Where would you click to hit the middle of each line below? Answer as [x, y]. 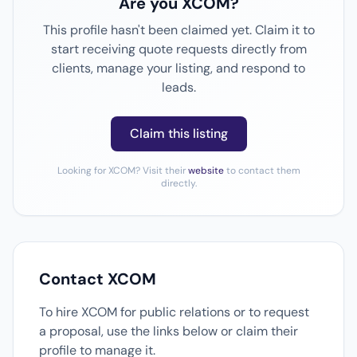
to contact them [262, 171]
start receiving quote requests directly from [178, 49]
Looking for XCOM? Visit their [122, 171]
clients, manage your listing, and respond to [178, 68]
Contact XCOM [98, 279]
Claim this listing [178, 133]
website [206, 171]
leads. [178, 87]
